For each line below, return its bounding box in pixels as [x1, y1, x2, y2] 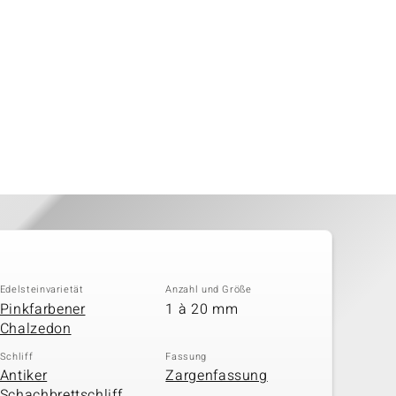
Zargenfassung [165, 365, 268, 386]
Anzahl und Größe [165, 282, 252, 297]
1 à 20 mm [165, 298, 239, 320]
